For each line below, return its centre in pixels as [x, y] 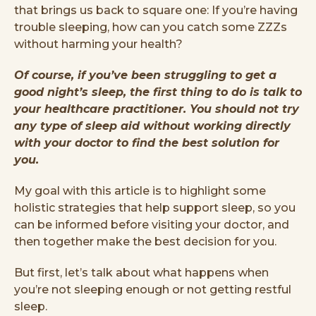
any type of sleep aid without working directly [152, 126]
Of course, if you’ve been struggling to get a [145, 75]
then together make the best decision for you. [145, 241]
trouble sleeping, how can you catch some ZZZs [151, 27]
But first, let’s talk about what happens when [141, 272]
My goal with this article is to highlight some [140, 190]
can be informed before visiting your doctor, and [152, 224]
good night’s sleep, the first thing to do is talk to [158, 92]
